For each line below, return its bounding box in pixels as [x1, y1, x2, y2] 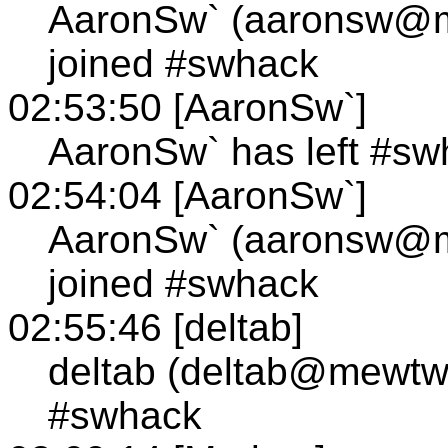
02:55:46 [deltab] [8, 305, 303, 349]
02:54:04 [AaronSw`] [8, 173, 367, 217]
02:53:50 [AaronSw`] [8, 85, 367, 129]
